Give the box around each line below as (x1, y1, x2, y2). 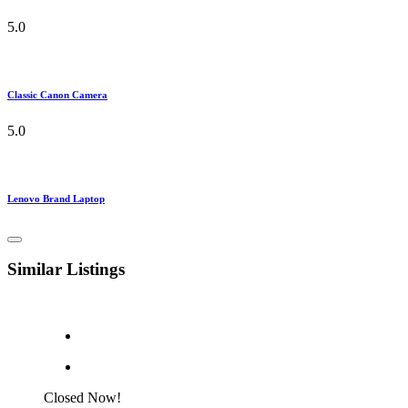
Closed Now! (44, 390, 121, 406)
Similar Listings (7, 260, 125, 280)
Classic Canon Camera (7, 88, 107, 100)
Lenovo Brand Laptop (7, 192, 105, 204)
